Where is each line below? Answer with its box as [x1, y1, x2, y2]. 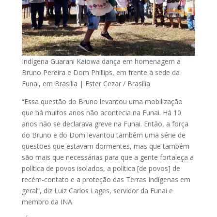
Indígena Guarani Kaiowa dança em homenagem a [21, 56, 181, 66]
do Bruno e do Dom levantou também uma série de [21, 130, 186, 139]
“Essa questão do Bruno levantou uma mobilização [21, 96, 183, 106]
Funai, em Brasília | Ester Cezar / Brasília [21, 78, 150, 88]
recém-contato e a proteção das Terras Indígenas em [21, 174, 190, 184]
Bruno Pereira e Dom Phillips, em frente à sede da [21, 67, 180, 77]
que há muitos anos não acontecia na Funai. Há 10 [21, 108, 181, 117]
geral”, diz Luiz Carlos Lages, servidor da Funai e [21, 186, 173, 195]
